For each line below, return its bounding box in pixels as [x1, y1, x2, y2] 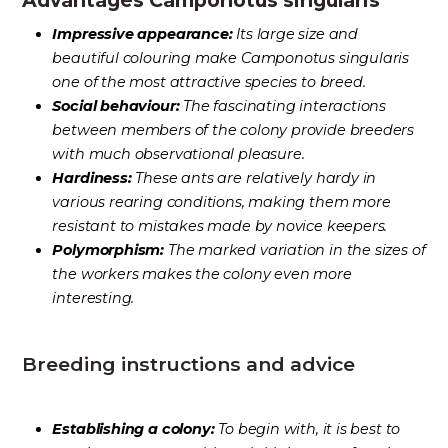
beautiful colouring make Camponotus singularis [52, 49, 410, 68]
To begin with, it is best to [214, 420, 401, 439]
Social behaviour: [52, 97, 180, 116]
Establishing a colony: [52, 420, 215, 439]
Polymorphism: [52, 241, 165, 260]
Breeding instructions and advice [22, 351, 356, 376]
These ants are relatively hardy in [131, 169, 377, 188]
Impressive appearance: [52, 25, 233, 44]
